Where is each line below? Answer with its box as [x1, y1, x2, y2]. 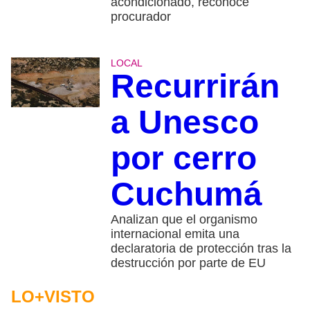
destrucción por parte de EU [110, 255, 266, 270]
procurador [110, 9, 171, 24]
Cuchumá [110, 175, 262, 212]
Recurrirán [110, 67, 280, 104]
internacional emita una [110, 226, 239, 241]
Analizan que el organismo [110, 212, 257, 226]
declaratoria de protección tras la [110, 241, 291, 255]
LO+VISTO [11, 286, 95, 306]
